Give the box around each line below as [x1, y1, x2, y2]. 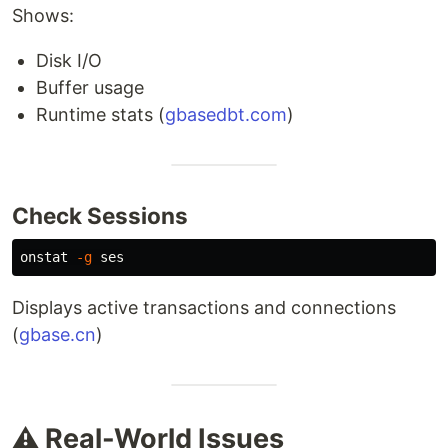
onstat [20, 249, 76, 265]
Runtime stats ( [36, 104, 165, 125]
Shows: [12, 5, 74, 26]
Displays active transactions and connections [12, 297, 396, 318]
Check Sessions [12, 202, 188, 229]
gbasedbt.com [165, 104, 287, 125]
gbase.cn [19, 324, 96, 345]
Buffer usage [36, 77, 144, 98]
